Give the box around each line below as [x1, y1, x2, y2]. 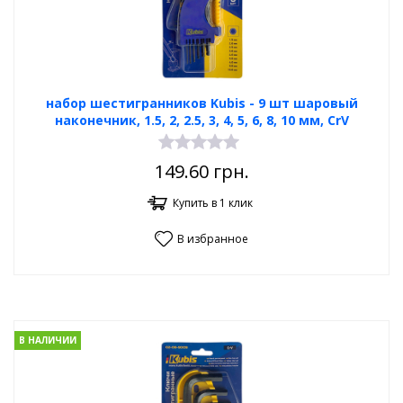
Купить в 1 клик [173, 195, 253, 210]
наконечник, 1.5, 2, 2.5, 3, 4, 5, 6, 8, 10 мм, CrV [54, 112, 349, 129]
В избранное [177, 231, 248, 246]
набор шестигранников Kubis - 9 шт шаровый [45, 94, 358, 112]
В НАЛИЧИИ [19, 334, 76, 347]
